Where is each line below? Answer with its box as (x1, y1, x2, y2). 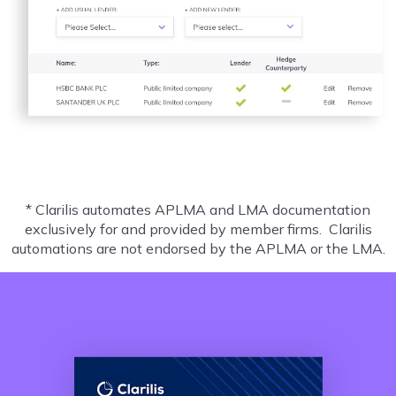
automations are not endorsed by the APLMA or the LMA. (11, 239, 385, 257)
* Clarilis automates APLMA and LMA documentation (26, 200, 370, 218)
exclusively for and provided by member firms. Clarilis (24, 219, 372, 238)
